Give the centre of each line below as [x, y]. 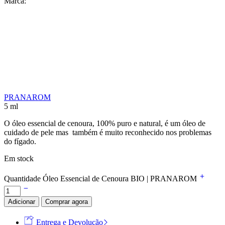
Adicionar [22, 201]
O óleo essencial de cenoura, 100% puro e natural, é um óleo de [105, 123]
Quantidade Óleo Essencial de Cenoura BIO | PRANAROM [101, 178]
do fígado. [20, 141]
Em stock [19, 158]
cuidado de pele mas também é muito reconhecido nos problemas [108, 132]
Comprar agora [67, 201]
